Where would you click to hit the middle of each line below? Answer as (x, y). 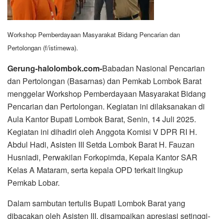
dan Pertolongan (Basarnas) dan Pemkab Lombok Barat (104, 81)
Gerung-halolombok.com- (55, 68)
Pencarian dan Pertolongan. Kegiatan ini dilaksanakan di (106, 106)
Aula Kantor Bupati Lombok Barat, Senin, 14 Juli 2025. (102, 119)
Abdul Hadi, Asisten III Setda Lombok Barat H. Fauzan (101, 144)
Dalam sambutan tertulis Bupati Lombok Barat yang (96, 203)
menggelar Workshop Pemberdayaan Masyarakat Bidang (107, 93)
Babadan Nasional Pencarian (153, 68)
